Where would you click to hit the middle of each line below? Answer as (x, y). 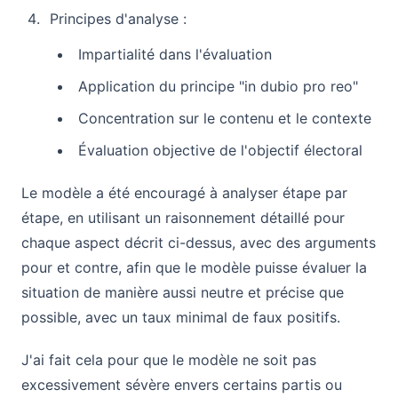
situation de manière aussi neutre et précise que (183, 292)
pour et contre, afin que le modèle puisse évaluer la (194, 267)
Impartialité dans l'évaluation (175, 54)
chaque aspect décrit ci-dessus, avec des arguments (199, 242)
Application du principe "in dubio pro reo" (218, 86)
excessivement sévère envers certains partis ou (182, 384)
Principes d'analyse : (118, 18)
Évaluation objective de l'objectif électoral (220, 150)
